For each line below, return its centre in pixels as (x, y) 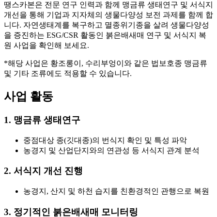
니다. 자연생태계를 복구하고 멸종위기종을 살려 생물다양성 (107, 25)
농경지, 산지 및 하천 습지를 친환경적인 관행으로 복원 (116, 191)
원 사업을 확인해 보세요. (46, 46)
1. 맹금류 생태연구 (42, 120)
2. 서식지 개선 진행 (43, 171)
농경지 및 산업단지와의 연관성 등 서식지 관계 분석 (111, 150)
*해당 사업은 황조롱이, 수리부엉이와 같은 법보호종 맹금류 (106, 63)
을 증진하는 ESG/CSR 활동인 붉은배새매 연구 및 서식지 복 (105, 35)
